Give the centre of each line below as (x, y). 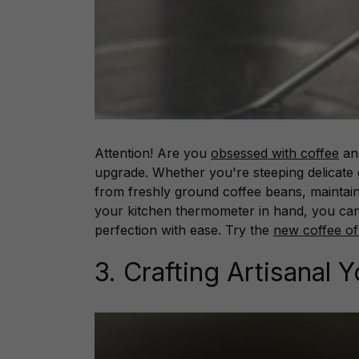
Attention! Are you (153, 153)
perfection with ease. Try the (184, 230)
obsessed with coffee (275, 153)
